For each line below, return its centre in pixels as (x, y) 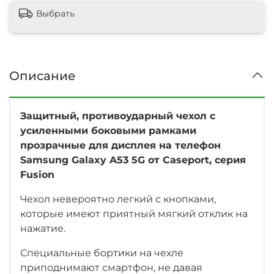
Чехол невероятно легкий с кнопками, (118, 199)
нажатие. (43, 228)
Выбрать (55, 14)
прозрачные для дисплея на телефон (120, 145)
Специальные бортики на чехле (102, 253)
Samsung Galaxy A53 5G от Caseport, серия (133, 160)
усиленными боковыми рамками (108, 130)
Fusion (37, 174)
